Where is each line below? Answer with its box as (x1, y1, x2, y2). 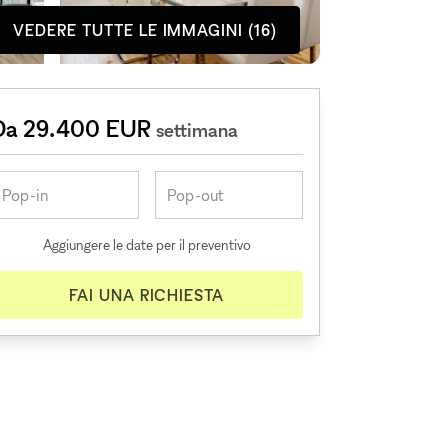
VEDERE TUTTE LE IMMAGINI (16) (13, 20, 277, 40)
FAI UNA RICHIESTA (68, 285, 225, 305)
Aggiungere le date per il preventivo (42, 236, 251, 253)
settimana (156, 118, 239, 142)
